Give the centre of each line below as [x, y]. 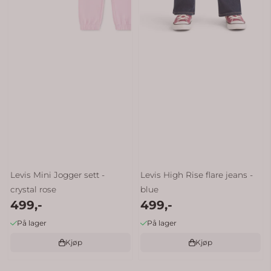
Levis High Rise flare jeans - [197, 175]
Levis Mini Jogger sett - [58, 175]
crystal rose [34, 189]
